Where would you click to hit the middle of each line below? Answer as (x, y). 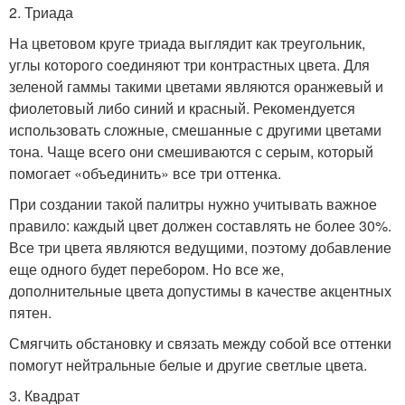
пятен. (30, 313)
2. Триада (41, 13)
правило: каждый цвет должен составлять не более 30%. (200, 226)
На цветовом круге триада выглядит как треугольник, (187, 43)
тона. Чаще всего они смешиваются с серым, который (191, 152)
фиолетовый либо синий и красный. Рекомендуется (182, 108)
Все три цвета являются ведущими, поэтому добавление (200, 248)
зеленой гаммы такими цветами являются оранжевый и (196, 87)
